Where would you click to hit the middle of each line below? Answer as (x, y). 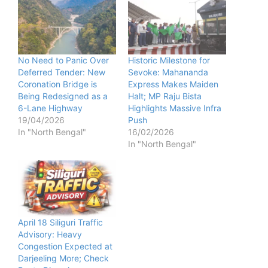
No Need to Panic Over (63, 60)
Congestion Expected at (65, 246)
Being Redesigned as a (63, 96)
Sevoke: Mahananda (168, 72)
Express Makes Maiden (173, 84)
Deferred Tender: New (62, 72)
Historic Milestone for (169, 60)
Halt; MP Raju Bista (165, 96)
